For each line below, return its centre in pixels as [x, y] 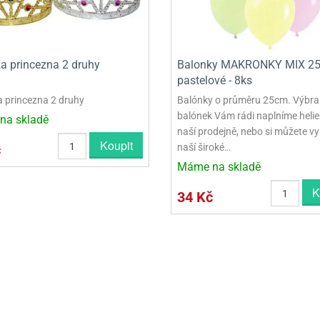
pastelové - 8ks [214, 80]
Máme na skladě [219, 166]
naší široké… [204, 147]
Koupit [116, 145]
